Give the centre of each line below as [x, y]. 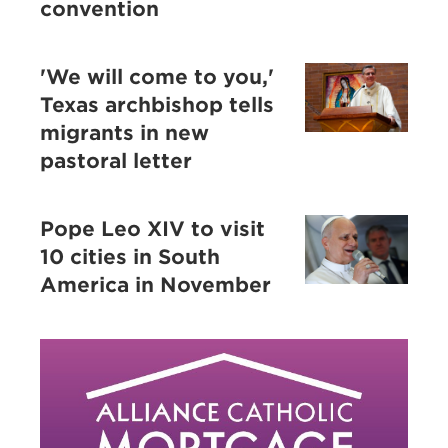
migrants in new [124, 133]
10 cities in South [130, 257]
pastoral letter [116, 161]
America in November [155, 285]
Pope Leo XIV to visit [152, 229]
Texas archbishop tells [157, 105]
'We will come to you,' [157, 77]
